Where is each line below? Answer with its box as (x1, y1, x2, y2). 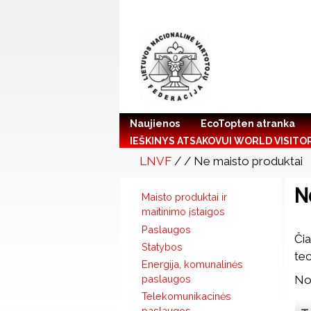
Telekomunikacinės (141, 290, 231, 303)
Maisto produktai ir (141, 191, 227, 203)
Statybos (141, 240, 183, 253)
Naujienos (130, 118, 180, 129)
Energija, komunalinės (141, 258, 243, 271)
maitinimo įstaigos (141, 205, 225, 218)
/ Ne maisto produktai (183, 154, 303, 169)
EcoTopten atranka (201, 118, 295, 129)
